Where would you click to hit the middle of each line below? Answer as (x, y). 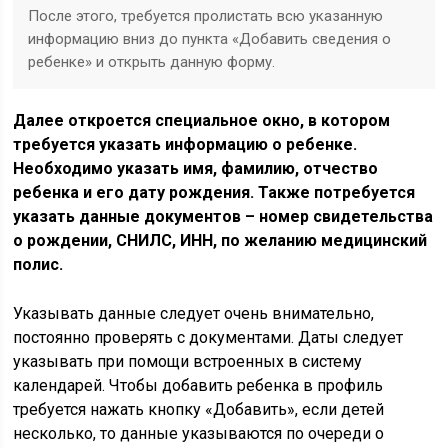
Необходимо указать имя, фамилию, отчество (196, 168)
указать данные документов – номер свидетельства (223, 216)
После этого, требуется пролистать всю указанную (206, 16)
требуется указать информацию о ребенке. (185, 144)
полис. (38, 264)
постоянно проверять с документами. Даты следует (208, 337)
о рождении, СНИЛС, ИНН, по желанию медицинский (220, 240)
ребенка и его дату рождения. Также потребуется (214, 192)
